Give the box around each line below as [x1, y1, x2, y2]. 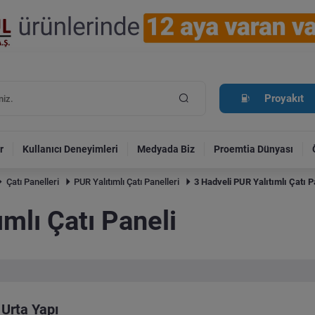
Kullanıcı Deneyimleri [22, 143, 119, 155]
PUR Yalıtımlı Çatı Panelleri [73, 176, 179, 188]
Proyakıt [264, 92, 304, 105]
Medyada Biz [137, 143, 195, 155]
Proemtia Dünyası [214, 143, 294, 155]
